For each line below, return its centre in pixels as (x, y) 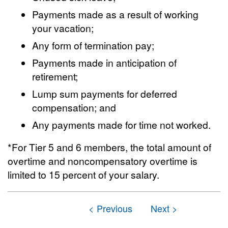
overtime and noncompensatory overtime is (103, 161)
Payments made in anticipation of (105, 62)
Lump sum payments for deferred (105, 93)
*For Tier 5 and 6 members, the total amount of (109, 147)
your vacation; (63, 28)
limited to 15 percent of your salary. (83, 174)
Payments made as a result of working (116, 14)
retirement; (55, 76)
